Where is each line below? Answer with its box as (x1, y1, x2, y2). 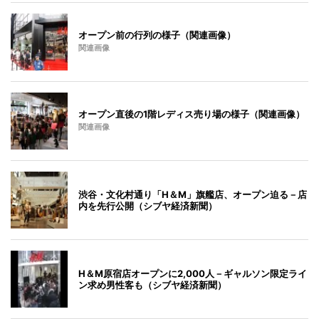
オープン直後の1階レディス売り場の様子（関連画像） (78, 108, 305, 120)
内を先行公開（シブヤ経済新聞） (78, 199, 217, 211)
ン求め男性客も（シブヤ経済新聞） (78, 278, 226, 291)
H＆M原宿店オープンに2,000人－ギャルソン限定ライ (78, 267, 307, 279)
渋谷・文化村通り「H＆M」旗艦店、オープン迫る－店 (78, 188, 307, 200)
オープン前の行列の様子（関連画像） (78, 28, 236, 41)
